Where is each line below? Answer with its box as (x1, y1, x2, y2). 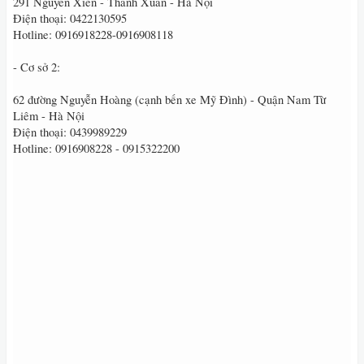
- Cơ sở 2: (13, 59, 60, 75)
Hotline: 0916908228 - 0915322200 (13, 141, 180, 156)
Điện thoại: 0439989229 (13, 124, 127, 140)
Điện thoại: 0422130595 (13, 11, 127, 26)
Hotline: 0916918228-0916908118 (13, 27, 173, 42)
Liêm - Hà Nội (13, 108, 84, 123)
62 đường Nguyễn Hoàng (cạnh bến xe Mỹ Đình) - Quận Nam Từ (13, 92, 327, 107)
